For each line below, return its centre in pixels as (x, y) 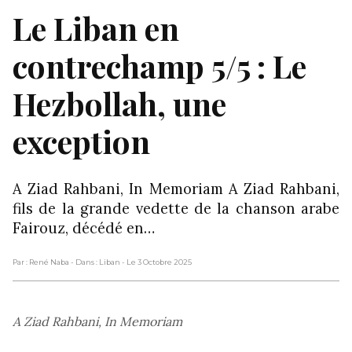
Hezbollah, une (119, 103)
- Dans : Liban (96, 262)
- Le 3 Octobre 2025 (157, 262)
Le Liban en (96, 27)
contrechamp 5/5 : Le (159, 65)
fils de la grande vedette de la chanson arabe (176, 208)
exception (81, 141)
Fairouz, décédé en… (84, 227)
